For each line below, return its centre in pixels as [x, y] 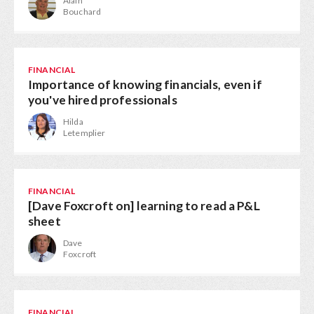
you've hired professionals [103, 100]
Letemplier [84, 133]
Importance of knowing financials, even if [145, 84]
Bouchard [82, 12]
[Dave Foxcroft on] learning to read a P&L [144, 206]
